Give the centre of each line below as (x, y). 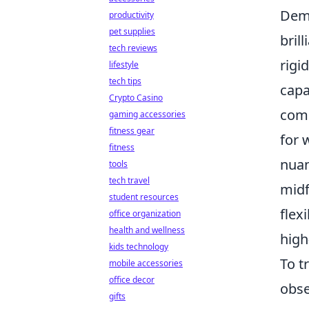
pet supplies (132, 31)
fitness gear (132, 131)
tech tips (125, 81)
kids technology (139, 247)
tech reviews (133, 48)
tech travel (129, 180)
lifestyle (124, 64)
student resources (144, 197)
